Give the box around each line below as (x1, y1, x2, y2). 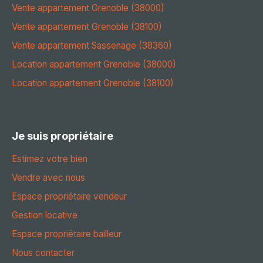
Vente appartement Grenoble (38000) (12, 2, 164, 14)
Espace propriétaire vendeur (12, 190, 127, 202)
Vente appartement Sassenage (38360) (12, 39, 172, 51)
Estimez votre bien (12, 153, 87, 164)
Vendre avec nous (12, 171, 85, 183)
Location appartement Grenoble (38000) (12, 58, 176, 70)
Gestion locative (12, 209, 77, 221)
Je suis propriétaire (12, 129, 113, 142)
